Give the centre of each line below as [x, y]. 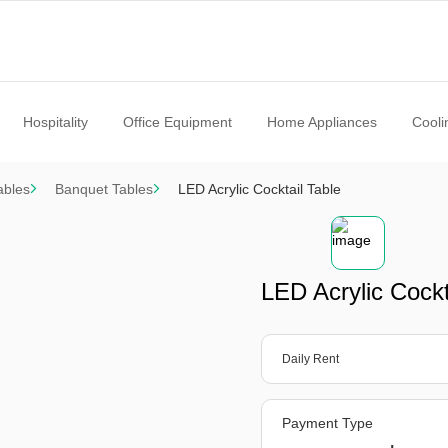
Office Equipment [177, 122]
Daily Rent [311, 359]
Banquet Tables [104, 189]
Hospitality [55, 122]
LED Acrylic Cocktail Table [259, 189]
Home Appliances [321, 122]
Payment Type [328, 423]
